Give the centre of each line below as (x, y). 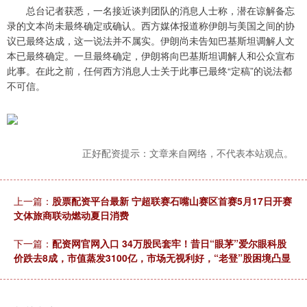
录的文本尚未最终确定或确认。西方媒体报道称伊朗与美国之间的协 (151, 26)
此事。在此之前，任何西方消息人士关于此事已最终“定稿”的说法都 (149, 71)
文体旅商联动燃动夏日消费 (71, 216)
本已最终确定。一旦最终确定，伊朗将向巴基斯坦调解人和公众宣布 (151, 56)
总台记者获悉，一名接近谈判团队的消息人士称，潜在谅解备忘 (151, 11)
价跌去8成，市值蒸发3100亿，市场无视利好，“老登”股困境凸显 (152, 258)
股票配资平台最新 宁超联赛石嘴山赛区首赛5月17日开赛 (172, 201)
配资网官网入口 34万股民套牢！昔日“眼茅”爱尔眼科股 (169, 244)
